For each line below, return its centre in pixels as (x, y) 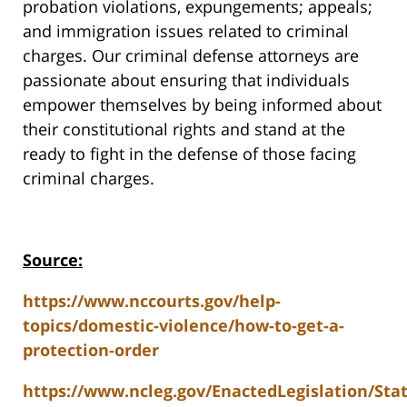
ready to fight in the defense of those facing (189, 154)
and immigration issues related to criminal (186, 31)
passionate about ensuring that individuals (186, 80)
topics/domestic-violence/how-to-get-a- (184, 326)
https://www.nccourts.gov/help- (152, 301)
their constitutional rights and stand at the (184, 129)
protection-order (91, 350)
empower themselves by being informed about (202, 105)
